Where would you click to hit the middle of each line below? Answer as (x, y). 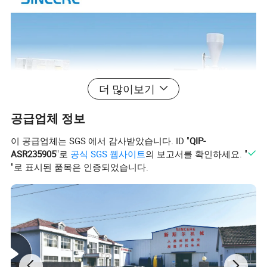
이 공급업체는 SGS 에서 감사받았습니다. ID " (100, 141)
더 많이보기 (127, 89)
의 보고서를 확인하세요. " (197, 154)
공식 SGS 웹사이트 (108, 154)
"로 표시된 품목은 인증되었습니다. (80, 167)
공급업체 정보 (48, 118)
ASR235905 (34, 154)
